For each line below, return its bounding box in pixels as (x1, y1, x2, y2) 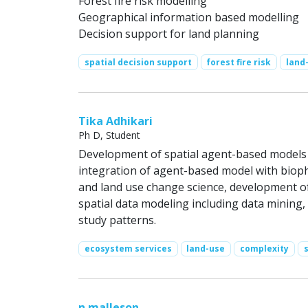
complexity (239, 242, 289, 254)
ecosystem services (84, 242, 172, 254)
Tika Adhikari (78, 113, 153, 129)
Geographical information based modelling (78, 9, 299, 25)
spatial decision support (84, 56, 192, 68)
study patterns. (78, 212, 156, 228)
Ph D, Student (78, 128, 140, 142)
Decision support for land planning (78, 25, 259, 41)
